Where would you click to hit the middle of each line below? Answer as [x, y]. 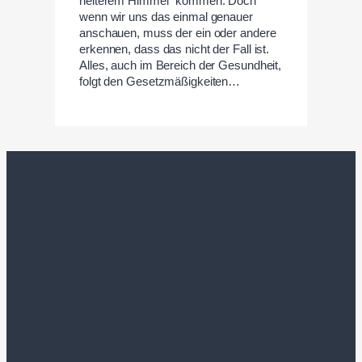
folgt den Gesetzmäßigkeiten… [160, 82]
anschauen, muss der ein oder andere [178, 33]
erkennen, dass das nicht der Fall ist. [175, 49]
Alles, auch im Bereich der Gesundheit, [181, 65]
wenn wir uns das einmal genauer [166, 17]
